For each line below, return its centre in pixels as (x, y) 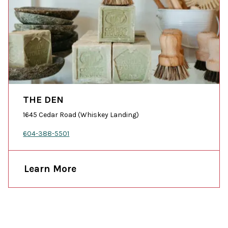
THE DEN (44, 99)
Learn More (50, 168)
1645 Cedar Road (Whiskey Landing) (81, 115)
